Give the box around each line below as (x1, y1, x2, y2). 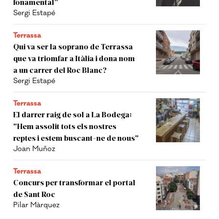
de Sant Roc (13, 189, 56, 199)
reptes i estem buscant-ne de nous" (13, 133, 139, 143)
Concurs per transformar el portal (13, 177, 136, 187)
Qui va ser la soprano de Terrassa (13, 42, 133, 51)
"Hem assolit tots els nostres (13, 121, 117, 131)
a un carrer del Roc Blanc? (13, 65, 107, 75)
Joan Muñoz (13, 144, 56, 154)
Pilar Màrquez (13, 200, 60, 210)
